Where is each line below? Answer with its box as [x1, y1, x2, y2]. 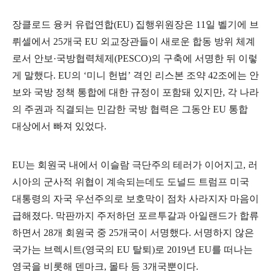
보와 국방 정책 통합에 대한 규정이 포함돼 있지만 [12, 87, 223, 97]
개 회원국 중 [53, 227, 109, 238]
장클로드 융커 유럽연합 [12, 19, 114, 30]
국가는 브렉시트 [12, 244, 82, 255]
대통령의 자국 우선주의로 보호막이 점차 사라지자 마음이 [12, 194, 259, 204]
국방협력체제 [56, 53, 114, 64]
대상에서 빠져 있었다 [12, 121, 104, 131]
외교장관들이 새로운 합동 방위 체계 [100, 36, 255, 47]
